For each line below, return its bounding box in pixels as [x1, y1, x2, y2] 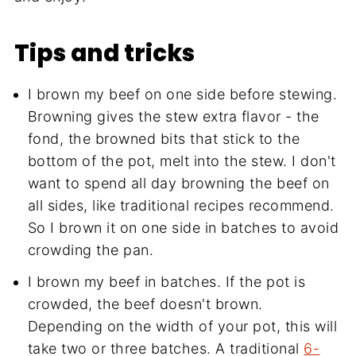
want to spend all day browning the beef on [27, 175, 330, 192]
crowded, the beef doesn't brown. [27, 296, 263, 313]
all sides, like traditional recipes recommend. [27, 197, 335, 215]
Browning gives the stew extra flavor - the [27, 108, 319, 126]
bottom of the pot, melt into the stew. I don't [27, 153, 336, 170]
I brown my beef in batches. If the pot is [27, 273, 306, 291]
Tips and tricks [14, 37, 195, 70]
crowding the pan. [27, 242, 154, 259]
